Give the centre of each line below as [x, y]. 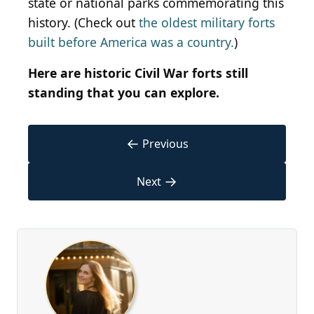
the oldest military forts [207, 23]
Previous [165, 144]
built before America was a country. [131, 42]
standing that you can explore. [124, 93]
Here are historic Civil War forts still [138, 73]
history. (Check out [83, 23]
